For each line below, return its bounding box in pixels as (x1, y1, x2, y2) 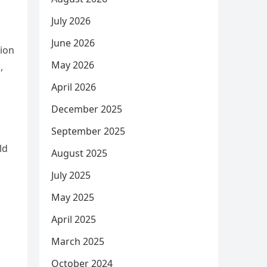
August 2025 (51, 147, 107, 160)
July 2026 (51, 14, 91, 27)
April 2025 (51, 213, 96, 226)
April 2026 (51, 80, 96, 94)
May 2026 (51, 58, 94, 72)
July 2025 (51, 169, 91, 182)
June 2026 (51, 36, 95, 49)
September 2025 (51, 125, 125, 138)
